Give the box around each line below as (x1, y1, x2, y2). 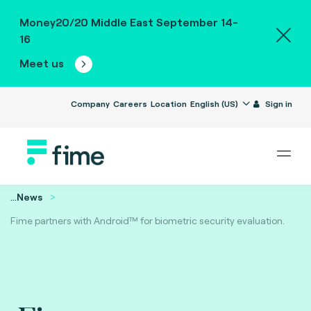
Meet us (19, 56, 67, 69)
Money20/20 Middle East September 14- (19, 15, 238, 28)
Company (70, 99, 110, 108)
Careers (112, 99, 147, 108)
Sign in (264, 99, 292, 108)
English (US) (190, 99, 240, 108)
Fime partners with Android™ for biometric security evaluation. (10, 214, 285, 226)
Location (150, 99, 187, 108)
